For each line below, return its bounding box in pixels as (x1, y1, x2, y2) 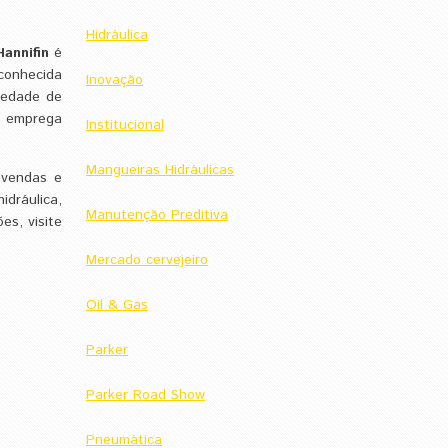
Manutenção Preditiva (86, 205, 229, 225)
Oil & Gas (86, 295, 149, 315)
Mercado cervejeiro (86, 250, 209, 270)
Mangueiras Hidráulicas (86, 160, 235, 180)
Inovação (86, 70, 144, 90)
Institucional (86, 115, 165, 135)
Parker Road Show (86, 385, 206, 405)
